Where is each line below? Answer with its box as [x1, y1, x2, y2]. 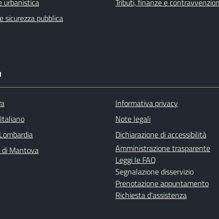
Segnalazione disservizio [115, 166, 194, 177]
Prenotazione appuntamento [115, 177, 209, 189]
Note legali [115, 113, 151, 125]
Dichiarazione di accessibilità [115, 129, 206, 140]
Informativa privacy [115, 97, 178, 109]
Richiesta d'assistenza [115, 189, 187, 201]
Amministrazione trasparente [115, 142, 210, 154]
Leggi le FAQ [115, 154, 156, 166]
